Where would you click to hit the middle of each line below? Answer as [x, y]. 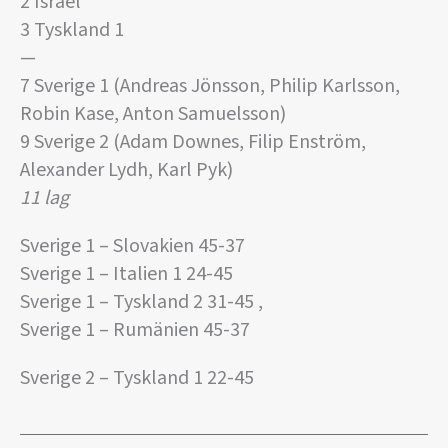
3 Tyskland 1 [72, 30]
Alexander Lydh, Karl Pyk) [126, 170]
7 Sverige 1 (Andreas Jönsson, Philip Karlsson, [210, 86]
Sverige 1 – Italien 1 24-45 [126, 274]
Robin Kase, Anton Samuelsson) [153, 114]
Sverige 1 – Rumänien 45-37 [135, 330]
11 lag [44, 198]
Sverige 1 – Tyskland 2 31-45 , [141, 302]
